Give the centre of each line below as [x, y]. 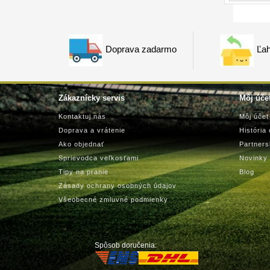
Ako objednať [81, 144]
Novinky [253, 158]
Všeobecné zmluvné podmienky [113, 199]
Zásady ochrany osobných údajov [118, 186]
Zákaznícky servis [92, 98]
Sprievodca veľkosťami [99, 158]
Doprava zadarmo [141, 49]
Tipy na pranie [83, 172]
